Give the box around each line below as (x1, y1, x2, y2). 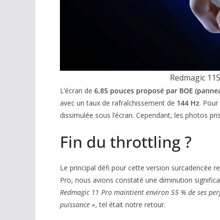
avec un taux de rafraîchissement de (60, 98, 177, 108)
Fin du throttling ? (60, 131, 192, 152)
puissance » (60, 199, 95, 209)
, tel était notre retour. (95, 199, 165, 209)
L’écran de (60, 85, 94, 95)
